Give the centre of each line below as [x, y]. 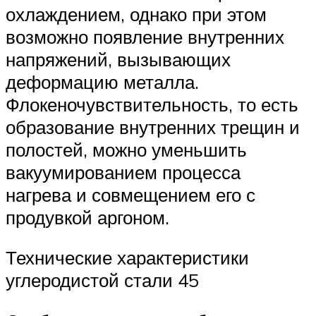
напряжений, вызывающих [118, 59]
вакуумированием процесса [123, 172]
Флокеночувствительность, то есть [152, 104]
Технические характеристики [127, 258]
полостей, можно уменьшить [126, 149]
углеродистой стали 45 [102, 280]
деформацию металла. [102, 81]
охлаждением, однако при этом [136, 14]
